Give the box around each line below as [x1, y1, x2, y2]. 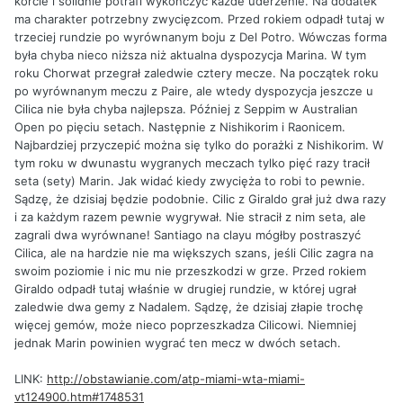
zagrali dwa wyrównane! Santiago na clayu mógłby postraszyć [14, 227, 361, 242]
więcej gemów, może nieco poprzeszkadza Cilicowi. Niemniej [14, 317, 356, 332]
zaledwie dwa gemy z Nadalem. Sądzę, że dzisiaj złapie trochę [14, 299, 363, 314]
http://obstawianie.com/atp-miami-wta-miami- [47, 371, 305, 386]
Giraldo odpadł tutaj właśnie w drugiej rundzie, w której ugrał [14, 281, 356, 296]
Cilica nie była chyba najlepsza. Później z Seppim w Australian [14, 101, 358, 116]
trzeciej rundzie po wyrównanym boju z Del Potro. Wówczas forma [14, 29, 387, 44]
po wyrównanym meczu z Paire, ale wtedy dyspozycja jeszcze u [14, 83, 373, 98]
